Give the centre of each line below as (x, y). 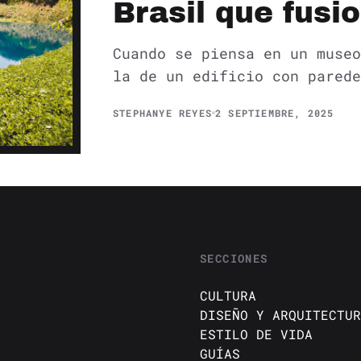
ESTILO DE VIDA (256, 334)
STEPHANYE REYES (162, 113)
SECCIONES (234, 258)
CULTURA (228, 295)
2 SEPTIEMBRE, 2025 (275, 113)
